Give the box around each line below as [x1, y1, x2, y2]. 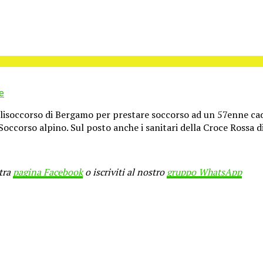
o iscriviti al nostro [83, 165, 167, 178]
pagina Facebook [13, 165, 83, 178]
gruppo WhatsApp [167, 165, 242, 178]
